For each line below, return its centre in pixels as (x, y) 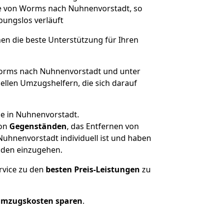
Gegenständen (38, 126)
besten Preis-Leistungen (93, 169)
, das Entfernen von (103, 126)
